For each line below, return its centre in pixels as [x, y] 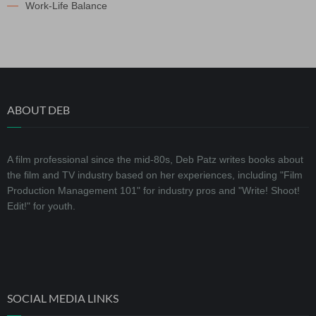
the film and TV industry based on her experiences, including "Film [155, 175]
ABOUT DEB [38, 110]
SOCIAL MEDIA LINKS [63, 298]
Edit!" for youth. [41, 206]
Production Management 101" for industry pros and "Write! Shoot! [153, 190]
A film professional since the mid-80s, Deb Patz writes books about [155, 159]
